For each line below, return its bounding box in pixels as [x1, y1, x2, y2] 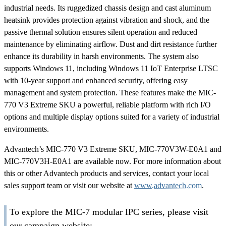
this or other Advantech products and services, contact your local [4, 169, 209, 178]
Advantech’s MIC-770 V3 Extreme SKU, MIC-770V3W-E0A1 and [4, 145, 221, 154]
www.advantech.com [134, 181, 202, 190]
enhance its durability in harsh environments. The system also [4, 52, 199, 61]
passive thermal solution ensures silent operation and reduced [4, 28, 197, 37]
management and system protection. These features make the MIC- [4, 88, 216, 97]
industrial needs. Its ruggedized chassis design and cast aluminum [4, 4, 211, 13]
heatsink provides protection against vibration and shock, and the [4, 16, 209, 25]
